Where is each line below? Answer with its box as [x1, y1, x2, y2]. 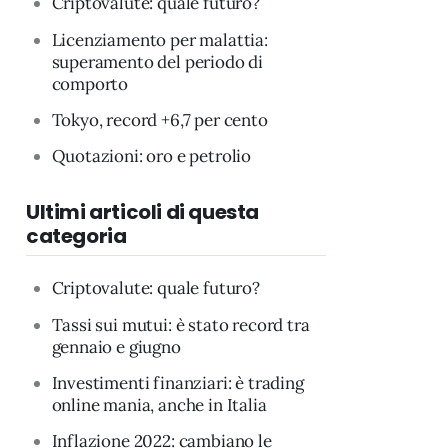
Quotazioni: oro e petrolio [51, 145, 252, 168]
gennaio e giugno [51, 335, 181, 358]
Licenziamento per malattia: [51, 28, 268, 51]
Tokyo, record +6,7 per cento [51, 108, 268, 131]
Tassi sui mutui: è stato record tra [51, 313, 310, 336]
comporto [51, 72, 129, 95]
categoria [26, 222, 127, 251]
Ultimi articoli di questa [26, 198, 260, 227]
